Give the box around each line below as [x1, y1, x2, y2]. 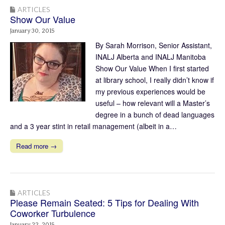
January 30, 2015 [10, 27, 55, 34]
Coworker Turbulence [10, 206, 95, 219]
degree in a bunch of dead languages [95, 109, 214, 120]
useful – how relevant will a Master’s [95, 97, 210, 108]
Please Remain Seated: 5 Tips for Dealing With [10, 195, 199, 209]
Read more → [16, 141, 57, 151]
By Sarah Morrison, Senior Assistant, [95, 40, 212, 50]
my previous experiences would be [95, 86, 205, 96]
